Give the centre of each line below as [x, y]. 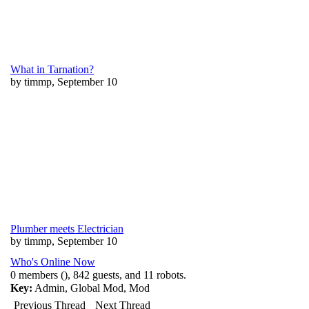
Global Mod [97, 288]
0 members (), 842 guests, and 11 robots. [98, 275]
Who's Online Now [53, 262]
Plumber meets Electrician [67, 229]
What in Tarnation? [52, 69]
